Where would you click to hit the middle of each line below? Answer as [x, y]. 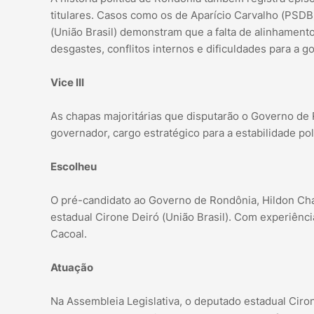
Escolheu [74, 167]
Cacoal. [69, 234]
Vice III [67, 83]
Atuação [72, 268]
